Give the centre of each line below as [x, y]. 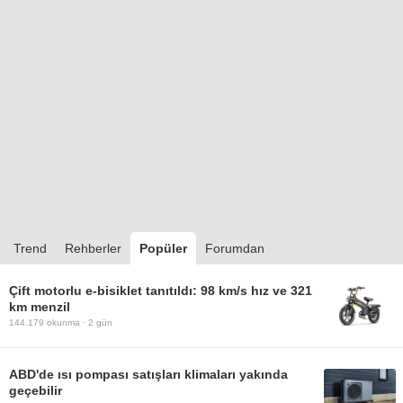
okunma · [66, 322]
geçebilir [36, 390]
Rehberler [93, 248]
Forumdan [235, 248]
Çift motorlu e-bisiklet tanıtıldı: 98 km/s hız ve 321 [161, 290]
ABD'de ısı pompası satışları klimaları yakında [148, 374]
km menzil [40, 306]
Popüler [163, 248]
